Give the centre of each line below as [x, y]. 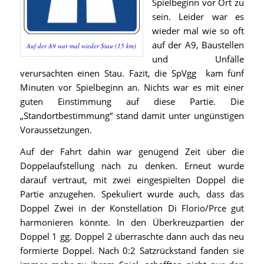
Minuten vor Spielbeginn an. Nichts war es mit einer [132, 88]
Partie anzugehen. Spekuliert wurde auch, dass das [132, 194]
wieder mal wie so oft [198, 31]
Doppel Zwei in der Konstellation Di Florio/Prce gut [132, 208]
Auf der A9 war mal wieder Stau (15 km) [82, 45]
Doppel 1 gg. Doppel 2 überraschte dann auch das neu [132, 237]
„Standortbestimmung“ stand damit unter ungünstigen [132, 116]
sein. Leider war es [198, 17]
